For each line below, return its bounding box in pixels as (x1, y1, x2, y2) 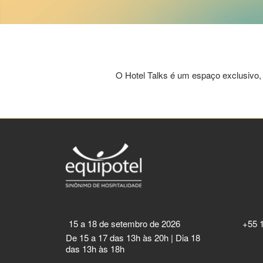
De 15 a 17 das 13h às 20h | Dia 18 (66, 231, 201, 244)
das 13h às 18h (66, 242, 125, 255)
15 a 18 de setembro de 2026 (69, 217, 180, 230)
